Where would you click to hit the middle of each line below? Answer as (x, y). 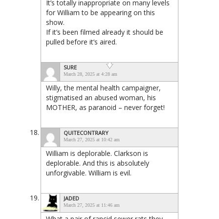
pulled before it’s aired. (81, 42)
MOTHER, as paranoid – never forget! (105, 107)
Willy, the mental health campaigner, (103, 88)
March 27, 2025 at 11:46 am (92, 205)
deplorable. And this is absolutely (98, 163)
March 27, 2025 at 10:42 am (92, 139)
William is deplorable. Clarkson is (97, 153)
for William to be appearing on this (100, 12)
